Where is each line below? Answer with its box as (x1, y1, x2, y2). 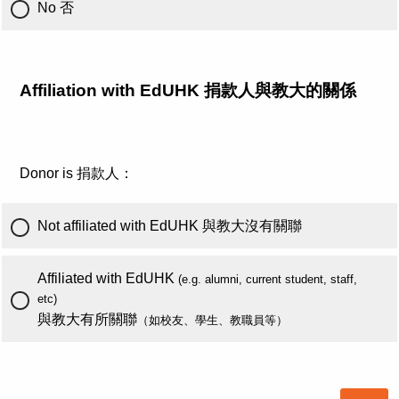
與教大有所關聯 (37, 312, 137, 327)
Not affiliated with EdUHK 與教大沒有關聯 (37, 218, 302, 233)
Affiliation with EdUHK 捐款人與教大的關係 (20, 80, 356, 100)
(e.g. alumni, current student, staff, (178, 273, 357, 286)
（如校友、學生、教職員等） (137, 313, 288, 327)
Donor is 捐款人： (20, 166, 134, 181)
